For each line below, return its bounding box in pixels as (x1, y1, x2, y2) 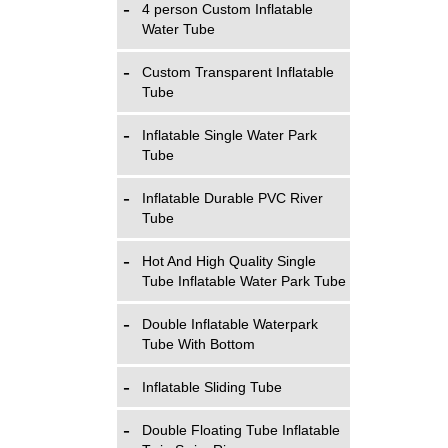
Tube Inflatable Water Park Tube (142, 273, 346, 289)
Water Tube (142, 21, 215, 37)
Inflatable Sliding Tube (142, 379, 282, 395)
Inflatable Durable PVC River (142, 190, 323, 206)
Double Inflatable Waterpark (142, 316, 318, 332)
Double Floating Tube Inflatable (142, 422, 340, 438)
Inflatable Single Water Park (142, 127, 317, 143)
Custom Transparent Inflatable (142, 64, 334, 80)
